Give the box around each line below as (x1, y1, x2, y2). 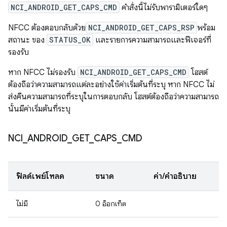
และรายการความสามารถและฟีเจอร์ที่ (93, 35, 211, 45)
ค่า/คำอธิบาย (154, 171, 197, 181)
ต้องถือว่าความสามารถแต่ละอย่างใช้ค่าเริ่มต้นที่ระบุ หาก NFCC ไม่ (8, 80, 214, 90)
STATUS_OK (49, 35, 91, 45)
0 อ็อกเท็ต (95, 199, 126, 208)
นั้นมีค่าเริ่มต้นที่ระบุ (8, 104, 70, 114)
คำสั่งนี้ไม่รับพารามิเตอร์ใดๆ (120, 3, 208, 13)
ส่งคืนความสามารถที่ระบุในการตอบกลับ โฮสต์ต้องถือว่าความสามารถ (8, 92, 219, 102)
